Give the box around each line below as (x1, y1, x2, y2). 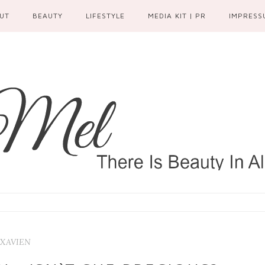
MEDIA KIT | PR (148, 11, 206, 20)
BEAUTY (33, 11, 63, 20)
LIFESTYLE (86, 11, 125, 20)
